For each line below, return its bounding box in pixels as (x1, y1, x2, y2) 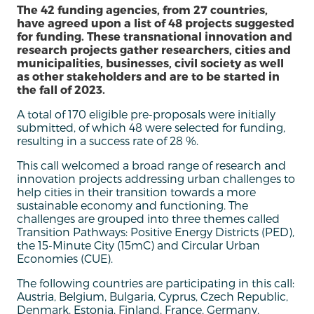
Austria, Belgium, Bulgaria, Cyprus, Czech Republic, (17, 289, 288, 303)
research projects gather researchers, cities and (17, 43, 291, 57)
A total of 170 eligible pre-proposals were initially (17, 107, 275, 121)
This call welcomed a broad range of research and (17, 158, 286, 172)
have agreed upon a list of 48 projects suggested (17, 16, 294, 30)
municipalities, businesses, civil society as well (17, 56, 284, 70)
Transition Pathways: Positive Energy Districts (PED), (17, 225, 294, 239)
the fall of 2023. (17, 83, 105, 97)
